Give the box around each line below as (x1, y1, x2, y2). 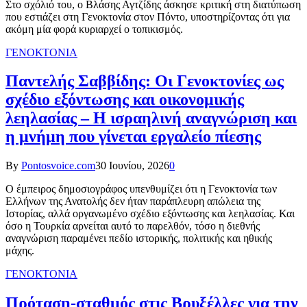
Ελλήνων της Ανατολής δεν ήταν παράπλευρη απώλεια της (5, 195, 260, 208)
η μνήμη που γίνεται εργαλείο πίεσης (5, 127, 261, 146)
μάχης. (5, 245, 34, 257)
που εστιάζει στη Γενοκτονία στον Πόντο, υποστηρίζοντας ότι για (5, 10, 290, 23)
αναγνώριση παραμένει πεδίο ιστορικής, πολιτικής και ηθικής (5, 232, 272, 245)
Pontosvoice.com (21, 160, 95, 172)
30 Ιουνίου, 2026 (95, 160, 169, 172)
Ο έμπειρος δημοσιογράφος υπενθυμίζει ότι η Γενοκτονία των (5, 183, 277, 195)
